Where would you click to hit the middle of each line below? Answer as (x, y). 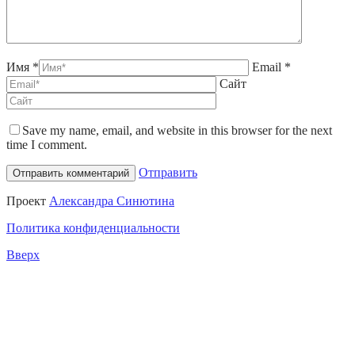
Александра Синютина (112, 201)
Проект (28, 201)
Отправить (168, 173)
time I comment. (47, 145)
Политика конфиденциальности (93, 228)
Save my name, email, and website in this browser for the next (177, 131)
